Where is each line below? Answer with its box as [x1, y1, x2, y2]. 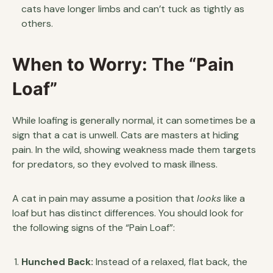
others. [21, 16, 53, 30]
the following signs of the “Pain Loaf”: [12, 221, 175, 234]
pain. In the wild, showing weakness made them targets [12, 143, 256, 156]
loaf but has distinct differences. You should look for [12, 206, 244, 219]
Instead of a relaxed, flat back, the [93, 255, 247, 268]
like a [221, 191, 245, 205]
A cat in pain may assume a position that [12, 191, 197, 205]
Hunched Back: [21, 255, 93, 268]
